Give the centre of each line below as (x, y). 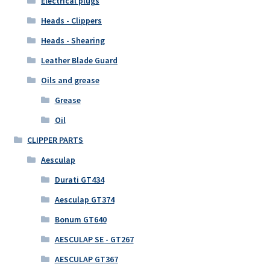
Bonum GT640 (80, 220)
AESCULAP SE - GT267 (94, 240)
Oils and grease (70, 80)
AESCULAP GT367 (86, 259)
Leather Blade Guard (79, 61)
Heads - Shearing (73, 41)
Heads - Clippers (71, 21)
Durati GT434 (79, 180)
